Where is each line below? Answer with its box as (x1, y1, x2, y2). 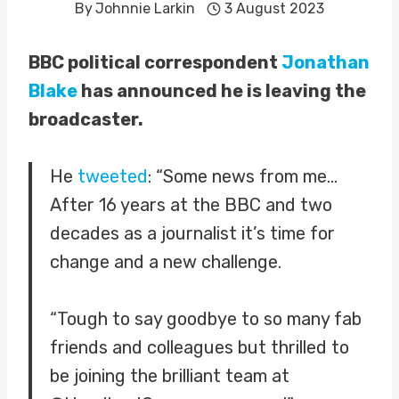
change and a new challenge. (50, 251, 281, 273)
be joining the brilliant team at (50, 365, 289, 387)
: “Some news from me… (148, 166, 338, 187)
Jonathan (281, 52, 370, 73)
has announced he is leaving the (77, 80, 366, 102)
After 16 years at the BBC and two (50, 194, 332, 216)
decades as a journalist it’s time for (50, 223, 335, 244)
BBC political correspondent (28, 52, 281, 73)
